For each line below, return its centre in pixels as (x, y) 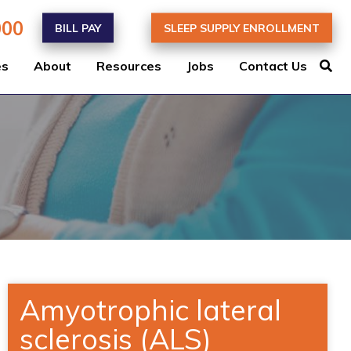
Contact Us (273, 65)
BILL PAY (78, 28)
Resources (129, 65)
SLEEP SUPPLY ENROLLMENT (242, 28)
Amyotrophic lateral (150, 310)
